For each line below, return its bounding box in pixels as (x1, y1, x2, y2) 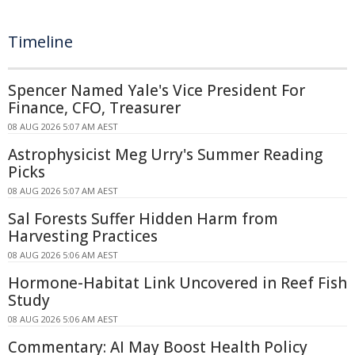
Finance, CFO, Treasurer (8, 97, 181, 119)
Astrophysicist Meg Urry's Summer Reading (8, 144, 323, 166)
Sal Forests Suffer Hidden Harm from (8, 208, 278, 230)
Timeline (8, 31, 73, 53)
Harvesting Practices (8, 226, 158, 247)
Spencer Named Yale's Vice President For (8, 80, 305, 101)
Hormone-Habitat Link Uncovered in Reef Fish (8, 273, 347, 294)
